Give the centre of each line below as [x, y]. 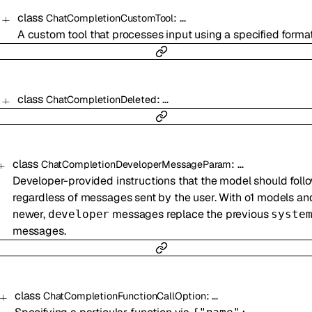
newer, [30, 214]
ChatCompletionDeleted [101, 100]
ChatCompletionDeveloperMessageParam [136, 165]
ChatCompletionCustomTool [110, 18]
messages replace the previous [190, 214]
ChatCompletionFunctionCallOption [124, 296]
